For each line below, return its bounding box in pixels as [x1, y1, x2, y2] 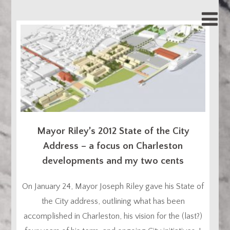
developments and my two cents [42, 156, 184, 167]
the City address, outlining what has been [41, 197, 185, 206]
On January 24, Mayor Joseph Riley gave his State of [22, 182, 204, 191]
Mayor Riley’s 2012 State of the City [36, 126, 189, 137]
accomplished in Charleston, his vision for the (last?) [24, 212, 203, 221]
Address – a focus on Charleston [43, 141, 183, 152]
